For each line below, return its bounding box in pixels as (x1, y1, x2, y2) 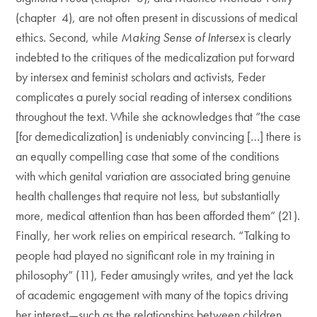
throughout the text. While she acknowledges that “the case (16, 108, 301, 125)
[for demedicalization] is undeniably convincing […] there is (16, 128, 301, 144)
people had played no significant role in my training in (16, 247, 275, 263)
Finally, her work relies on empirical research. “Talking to (16, 227, 291, 243)
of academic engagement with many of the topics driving (16, 287, 289, 303)
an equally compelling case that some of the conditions (16, 148, 279, 164)
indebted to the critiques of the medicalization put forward (16, 49, 295, 65)
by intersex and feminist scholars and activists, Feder (16, 69, 266, 85)
